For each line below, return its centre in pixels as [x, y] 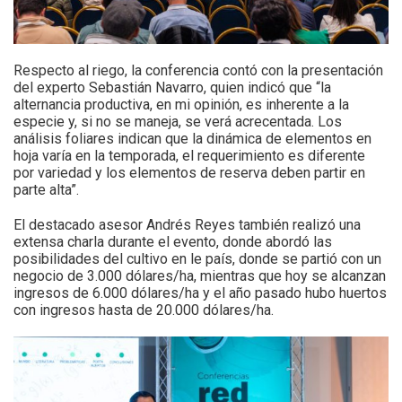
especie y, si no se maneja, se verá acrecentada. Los [178, 122]
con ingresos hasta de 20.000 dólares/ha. [144, 310]
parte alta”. [46, 190]
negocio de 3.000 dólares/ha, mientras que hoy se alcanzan [200, 276]
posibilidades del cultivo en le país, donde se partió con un [197, 259]
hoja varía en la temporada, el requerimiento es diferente [189, 156]
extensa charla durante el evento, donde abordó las [173, 242]
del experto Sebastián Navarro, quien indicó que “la [172, 88]
